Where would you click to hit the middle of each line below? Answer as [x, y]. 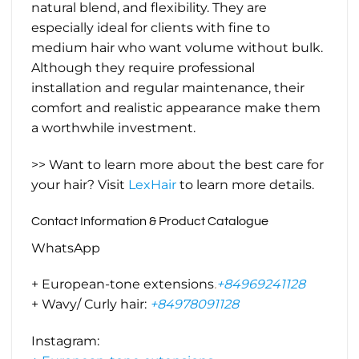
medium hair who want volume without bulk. [177, 48]
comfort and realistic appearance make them [176, 108]
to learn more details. [247, 184]
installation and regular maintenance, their [168, 88]
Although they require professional [143, 68]
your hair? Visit [78, 184]
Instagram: [65, 341]
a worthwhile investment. [113, 128]
